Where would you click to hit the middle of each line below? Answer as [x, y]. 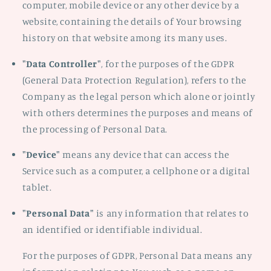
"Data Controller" [62, 64]
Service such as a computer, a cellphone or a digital [136, 171]
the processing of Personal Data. [95, 129]
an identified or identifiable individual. [112, 230]
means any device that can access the [145, 155]
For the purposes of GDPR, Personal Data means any [137, 255]
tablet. [37, 188]
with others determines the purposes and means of [137, 113]
